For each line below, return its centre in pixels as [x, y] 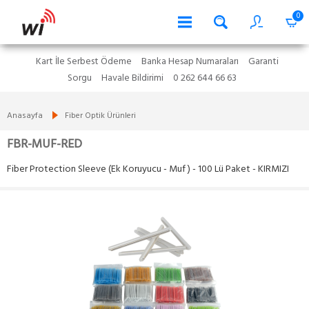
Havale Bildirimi [132, 78]
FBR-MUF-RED [44, 144]
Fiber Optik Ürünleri [100, 116]
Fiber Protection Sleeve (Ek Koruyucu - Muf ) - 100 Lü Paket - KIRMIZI [148, 169]
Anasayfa [25, 116]
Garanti [263, 62]
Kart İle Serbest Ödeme [83, 62]
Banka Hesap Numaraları [190, 62]
